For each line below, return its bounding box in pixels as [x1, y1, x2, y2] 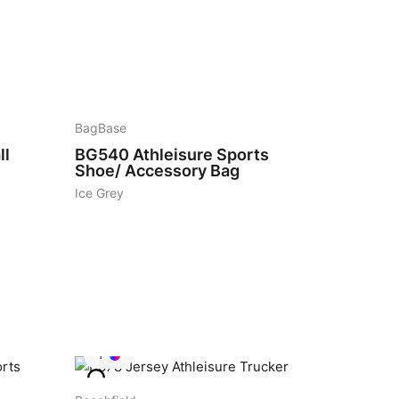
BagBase [75, 121, 126, 135]
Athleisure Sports [133, 145, 269, 164]
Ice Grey [75, 186, 124, 200]
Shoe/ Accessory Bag [75, 161, 240, 180]
